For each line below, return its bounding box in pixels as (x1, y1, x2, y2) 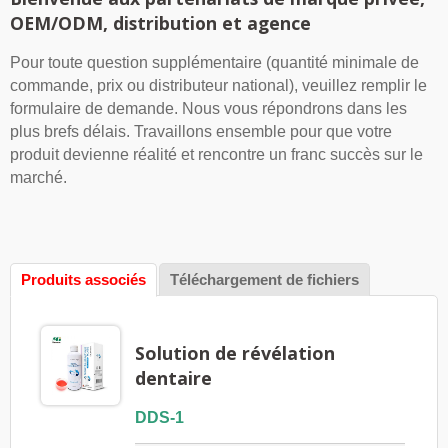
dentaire (134, 366, 212, 391)
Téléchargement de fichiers (170, 271, 359, 289)
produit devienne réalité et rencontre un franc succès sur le (10, 146, 423, 164)
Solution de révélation (134, 341, 335, 366)
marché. (10, 169, 67, 187)
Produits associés (21, 271, 146, 289)
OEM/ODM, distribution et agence (10, 11, 311, 36)
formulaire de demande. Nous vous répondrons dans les (10, 100, 407, 118)
